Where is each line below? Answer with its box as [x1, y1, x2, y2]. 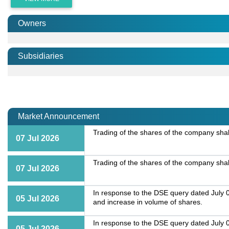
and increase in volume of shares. [93, 198, 202, 207]
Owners [18, 19, 46, 28]
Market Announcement [18, 112, 99, 121]
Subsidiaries [18, 52, 63, 61]
